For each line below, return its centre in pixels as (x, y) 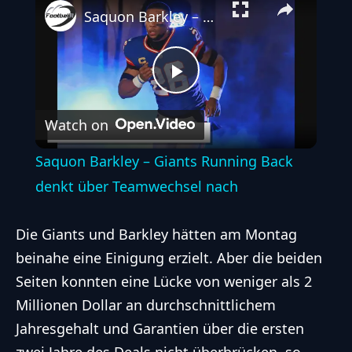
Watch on (76, 125)
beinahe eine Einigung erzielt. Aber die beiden (169, 258)
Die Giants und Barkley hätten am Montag (156, 235)
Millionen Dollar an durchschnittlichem (146, 305)
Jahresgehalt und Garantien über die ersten (160, 329)
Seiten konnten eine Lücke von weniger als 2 (164, 282)
